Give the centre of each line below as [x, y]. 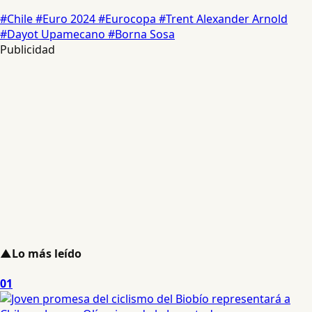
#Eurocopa [128, 18]
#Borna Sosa [141, 34]
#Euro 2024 [67, 18]
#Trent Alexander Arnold [223, 18]
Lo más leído [47, 254]
